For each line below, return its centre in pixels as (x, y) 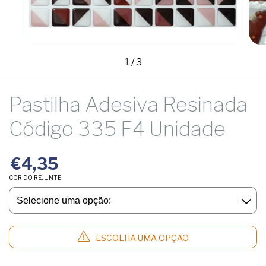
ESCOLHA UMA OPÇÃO (142, 238)
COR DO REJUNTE (35, 178)
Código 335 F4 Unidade (117, 128)
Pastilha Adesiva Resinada (128, 104)
